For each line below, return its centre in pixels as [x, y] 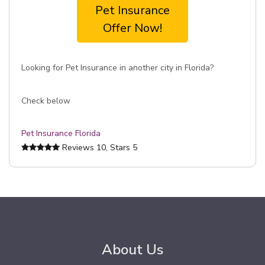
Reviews [78, 148]
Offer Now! [132, 28]
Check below [46, 101]
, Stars [119, 148]
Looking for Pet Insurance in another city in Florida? [117, 68]
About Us [132, 250]
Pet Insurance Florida [61, 133]
